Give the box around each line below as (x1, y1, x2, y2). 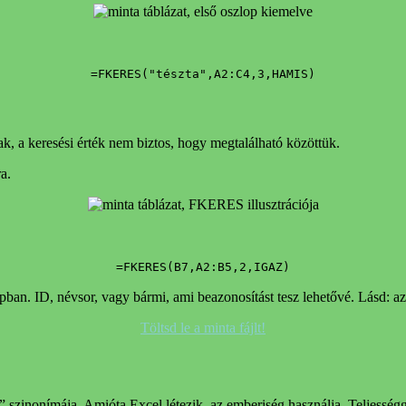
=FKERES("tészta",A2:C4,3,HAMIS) (91, 66, 315, 81)
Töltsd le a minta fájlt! (140, 320, 266, 336)
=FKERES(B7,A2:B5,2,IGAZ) (116, 260, 290, 275)
